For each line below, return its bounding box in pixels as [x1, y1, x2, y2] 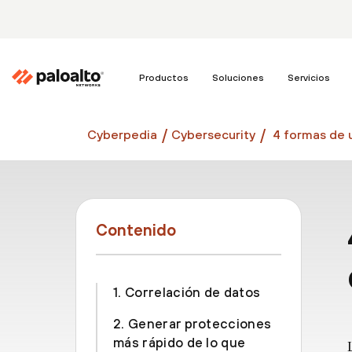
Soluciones [212, 72, 264, 83]
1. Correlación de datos [113, 284, 261, 300]
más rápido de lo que [113, 335, 246, 350]
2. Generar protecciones [113, 316, 272, 332]
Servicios [288, 72, 330, 83]
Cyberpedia [87, 126, 157, 141]
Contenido [96, 221, 176, 239]
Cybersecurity [171, 126, 255, 141]
